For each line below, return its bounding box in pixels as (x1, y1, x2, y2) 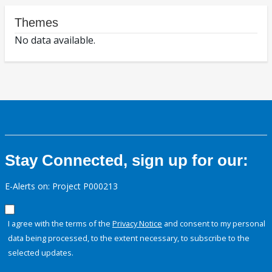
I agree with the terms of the (8, 218, 112, 229)
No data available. (15, 33, 95, 47)
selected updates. (8, 247, 73, 259)
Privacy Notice (112, 218, 162, 229)
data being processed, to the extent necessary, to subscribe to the (8, 233, 250, 244)
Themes (15, 16, 58, 30)
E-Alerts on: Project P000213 (5, 180, 118, 192)
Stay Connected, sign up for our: (5, 151, 248, 170)
